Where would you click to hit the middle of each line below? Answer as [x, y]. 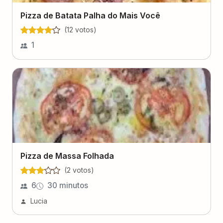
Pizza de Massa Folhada [67, 156]
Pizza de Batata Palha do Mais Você [90, 15]
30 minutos [68, 185]
